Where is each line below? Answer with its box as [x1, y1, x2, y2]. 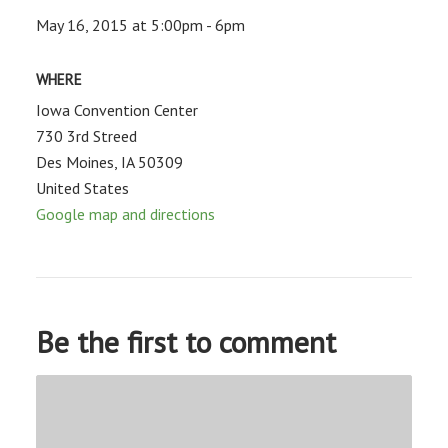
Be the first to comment [35, 322, 336, 362]
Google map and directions [35, 204, 215, 225]
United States [35, 178, 129, 199]
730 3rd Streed [35, 126, 137, 147]
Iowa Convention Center [35, 100, 198, 121]
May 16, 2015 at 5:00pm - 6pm [35, 15, 245, 36]
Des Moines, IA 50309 [35, 152, 183, 173]
